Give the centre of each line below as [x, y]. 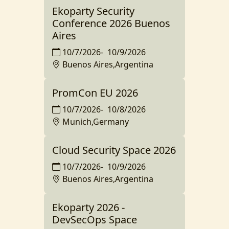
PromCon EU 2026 [95, 93]
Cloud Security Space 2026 [114, 150]
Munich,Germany [96, 122]
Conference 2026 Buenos [111, 23]
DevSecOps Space [95, 220]
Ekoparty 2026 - [88, 207]
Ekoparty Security [93, 11]
